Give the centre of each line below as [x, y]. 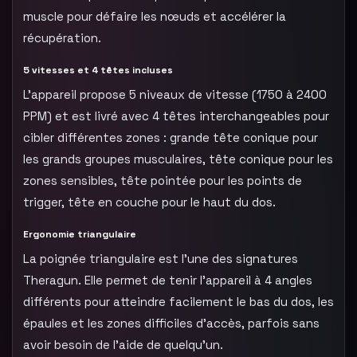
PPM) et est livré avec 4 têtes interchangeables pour [176, 116]
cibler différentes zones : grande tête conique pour [171, 137]
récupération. [62, 37]
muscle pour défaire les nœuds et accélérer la [155, 16]
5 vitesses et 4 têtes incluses [98, 70]
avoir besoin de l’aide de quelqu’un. [123, 344]
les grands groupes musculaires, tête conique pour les [178, 159]
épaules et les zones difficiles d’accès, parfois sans [171, 323]
